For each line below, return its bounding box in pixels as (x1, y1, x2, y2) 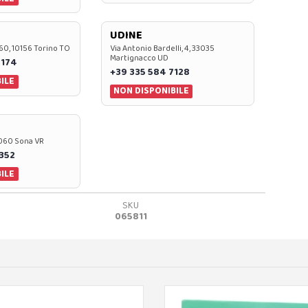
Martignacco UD (109, 52, 168, 65)
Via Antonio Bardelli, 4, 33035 (109, 42, 214, 56)
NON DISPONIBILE (113, 83, 190, 99)
